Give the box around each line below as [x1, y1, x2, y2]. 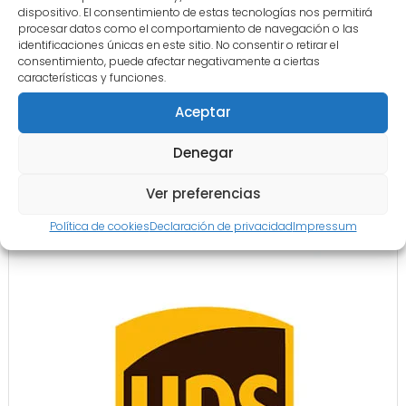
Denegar [172, 143, 234, 162]
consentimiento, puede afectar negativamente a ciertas [18, 53, 320, 69]
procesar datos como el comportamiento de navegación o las [18, 20, 359, 36]
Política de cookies [49, 217, 150, 234]
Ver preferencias [145, 184, 261, 203]
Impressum [292, 217, 357, 234]
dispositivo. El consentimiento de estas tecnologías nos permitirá [18, 4, 372, 20]
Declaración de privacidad [149, 217, 293, 234]
